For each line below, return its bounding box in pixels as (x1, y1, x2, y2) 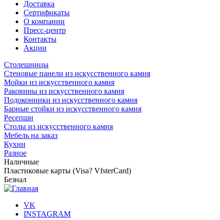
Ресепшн (4, 113, 33, 122)
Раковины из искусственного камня (4, 86, 124, 95)
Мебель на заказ (4, 131, 57, 139)
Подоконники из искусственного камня (4, 95, 137, 104)
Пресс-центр (24, 26, 66, 34)
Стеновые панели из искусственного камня (4, 69, 150, 78)
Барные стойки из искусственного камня (4, 104, 141, 113)
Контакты (24, 34, 56, 43)
